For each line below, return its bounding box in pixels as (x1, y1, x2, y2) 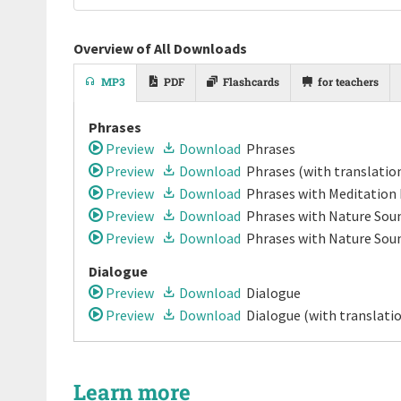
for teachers (318, 74, 379, 90)
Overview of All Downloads (73, 39, 247, 58)
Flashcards (223, 74, 279, 90)
